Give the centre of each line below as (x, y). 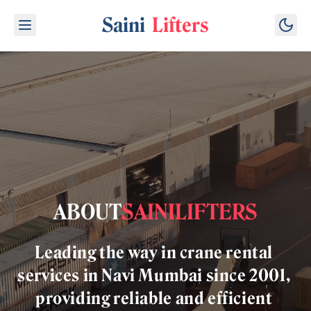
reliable (144, 298)
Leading (67, 252)
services (50, 275)
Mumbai (172, 275)
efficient (241, 298)
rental (251, 252)
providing (75, 298)
